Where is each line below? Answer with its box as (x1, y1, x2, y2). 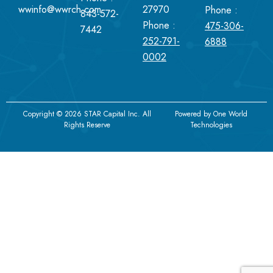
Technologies (190, 119, 233, 130)
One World (213, 108, 248, 119)
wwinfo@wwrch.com (18, 2, 101, 17)
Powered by (175, 108, 214, 119)
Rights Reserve (63, 119, 110, 130)
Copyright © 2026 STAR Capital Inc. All (23, 108, 151, 119)
